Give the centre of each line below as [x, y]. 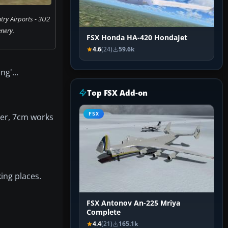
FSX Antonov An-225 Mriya [133, 203]
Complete [104, 212]
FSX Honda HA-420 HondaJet [137, 38]
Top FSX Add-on [118, 93]
